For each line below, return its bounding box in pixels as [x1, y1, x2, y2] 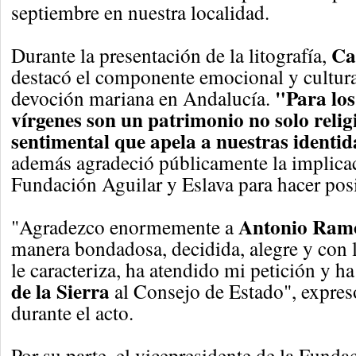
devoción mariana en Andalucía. [11, 84, 275, 111]
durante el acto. [11, 299, 133, 326]
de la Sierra [11, 277, 110, 306]
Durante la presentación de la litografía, [11, 41, 331, 68]
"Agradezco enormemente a [11, 213, 238, 240]
